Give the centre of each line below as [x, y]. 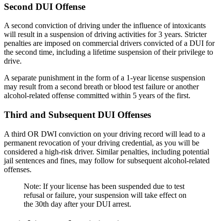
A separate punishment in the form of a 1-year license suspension [105, 78]
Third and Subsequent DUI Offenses [77, 115]
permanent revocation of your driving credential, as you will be [102, 143]
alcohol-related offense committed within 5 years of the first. [97, 96]
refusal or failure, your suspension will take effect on [105, 195]
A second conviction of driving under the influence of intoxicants [105, 26]
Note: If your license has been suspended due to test [104, 186]
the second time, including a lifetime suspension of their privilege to [109, 52]
